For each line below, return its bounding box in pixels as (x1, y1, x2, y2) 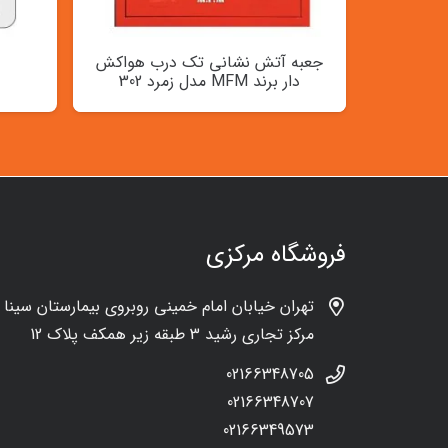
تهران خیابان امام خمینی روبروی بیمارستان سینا (4, 293, 314, 319)
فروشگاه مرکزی (206, 235, 346, 274)
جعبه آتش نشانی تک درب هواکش (96, 50, 323, 76)
